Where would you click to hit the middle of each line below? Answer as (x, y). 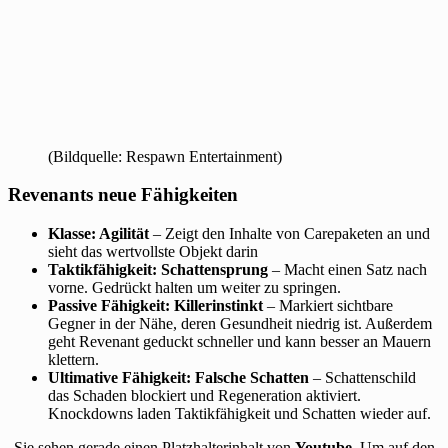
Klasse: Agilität (98, 234)
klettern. (73, 360)
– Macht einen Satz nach (347, 270)
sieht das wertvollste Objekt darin (153, 252)
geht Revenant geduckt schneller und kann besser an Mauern (239, 342)
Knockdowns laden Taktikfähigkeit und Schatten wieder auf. (239, 414)
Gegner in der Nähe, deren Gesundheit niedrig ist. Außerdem (240, 324)
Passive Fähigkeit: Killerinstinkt (155, 306)
